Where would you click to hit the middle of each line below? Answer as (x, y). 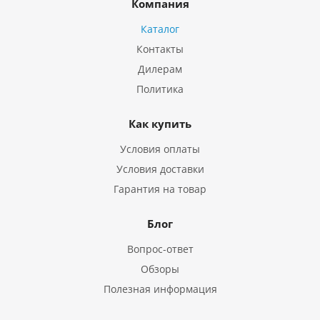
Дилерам (160, 69)
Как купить (160, 123)
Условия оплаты (160, 149)
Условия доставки (160, 169)
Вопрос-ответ (160, 249)
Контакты (160, 49)
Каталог (160, 29)
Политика (160, 89)
